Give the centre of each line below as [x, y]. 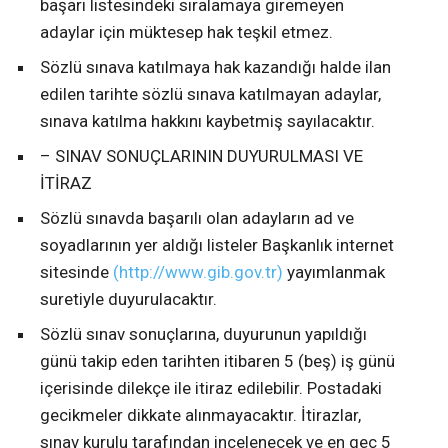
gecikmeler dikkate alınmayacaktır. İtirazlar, [200, 415]
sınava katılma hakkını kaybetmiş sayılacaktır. [207, 121]
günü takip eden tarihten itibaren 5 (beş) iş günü [217, 361]
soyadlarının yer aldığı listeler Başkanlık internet [217, 245]
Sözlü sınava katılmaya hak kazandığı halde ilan [215, 67]
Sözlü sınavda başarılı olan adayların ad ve [197, 218]
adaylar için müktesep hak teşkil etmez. [186, 32]
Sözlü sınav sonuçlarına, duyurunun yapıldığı [203, 334]
